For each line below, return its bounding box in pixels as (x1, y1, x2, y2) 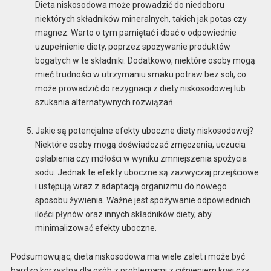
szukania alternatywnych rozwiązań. (34, 97, 175, 108)
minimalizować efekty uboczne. (34, 223, 157, 233)
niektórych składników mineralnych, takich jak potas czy (34, 14, 247, 24)
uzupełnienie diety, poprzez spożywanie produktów (34, 42, 230, 52)
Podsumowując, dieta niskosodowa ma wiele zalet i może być (10, 251, 245, 261)
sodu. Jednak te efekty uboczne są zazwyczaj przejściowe (34, 167, 259, 177)
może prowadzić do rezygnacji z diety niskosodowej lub (34, 83, 246, 94)
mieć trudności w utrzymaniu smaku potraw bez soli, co (34, 70, 246, 80)
